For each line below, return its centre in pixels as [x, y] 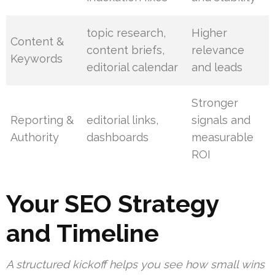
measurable [223, 137]
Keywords [37, 59]
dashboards [118, 137]
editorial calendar [133, 68]
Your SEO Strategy [112, 204]
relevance [218, 50]
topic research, [126, 33]
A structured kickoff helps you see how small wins [135, 265]
